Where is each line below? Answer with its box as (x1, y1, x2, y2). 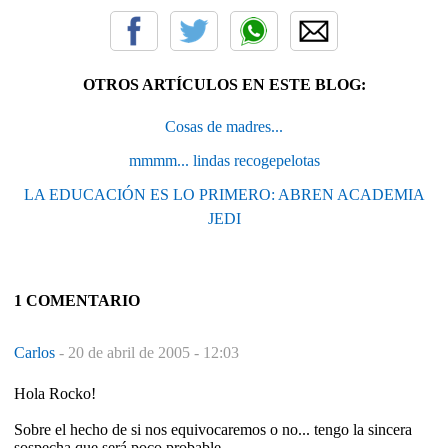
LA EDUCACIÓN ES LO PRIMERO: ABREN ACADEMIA (23, 185, 425, 203)
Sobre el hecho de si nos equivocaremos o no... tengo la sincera (14, 420, 412, 438)
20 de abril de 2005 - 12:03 (68, 343, 239, 361)
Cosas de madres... (165, 117, 283, 135)
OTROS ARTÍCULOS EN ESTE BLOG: (82, 75, 366, 93)
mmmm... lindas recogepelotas (128, 151, 320, 169)
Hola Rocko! (14, 384, 96, 402)
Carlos (14, 343, 59, 361)
